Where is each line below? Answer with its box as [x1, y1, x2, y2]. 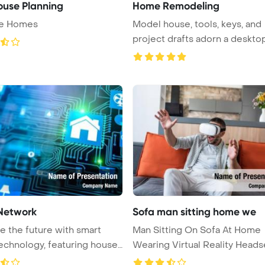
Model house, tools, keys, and [132, 18, 261, 30]
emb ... [132, 47, 160, 60]
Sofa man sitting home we [132, 205, 256, 218]
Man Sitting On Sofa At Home [132, 224, 261, 236]
